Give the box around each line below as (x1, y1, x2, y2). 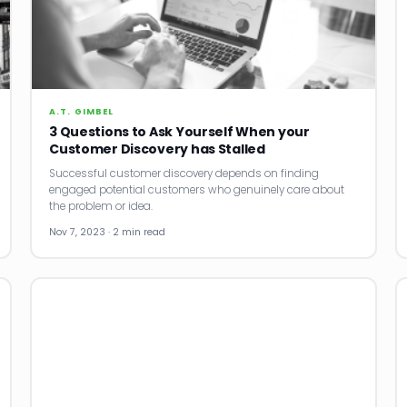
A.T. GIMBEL (49, 104, 114, 117)
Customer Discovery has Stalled (49, 139, 265, 158)
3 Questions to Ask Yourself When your (49, 122, 310, 141)
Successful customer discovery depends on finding (49, 165, 320, 181)
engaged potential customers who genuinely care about (49, 182, 345, 197)
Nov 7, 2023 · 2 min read (49, 224, 166, 239)
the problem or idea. (49, 198, 154, 213)
